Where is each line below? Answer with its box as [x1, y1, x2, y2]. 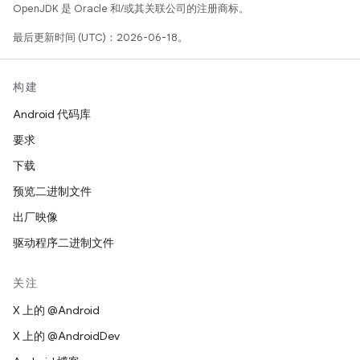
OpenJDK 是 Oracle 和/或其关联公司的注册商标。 [13, 2, 249, 15]
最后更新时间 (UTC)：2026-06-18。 [13, 31, 188, 44]
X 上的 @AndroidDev [13, 329, 120, 343]
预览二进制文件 [13, 184, 92, 198]
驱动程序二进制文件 [13, 235, 114, 250]
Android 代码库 [13, 107, 91, 121]
